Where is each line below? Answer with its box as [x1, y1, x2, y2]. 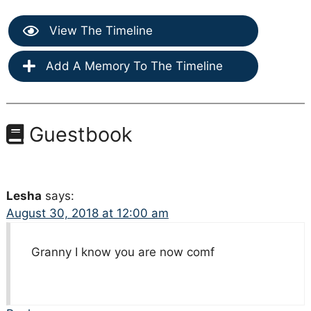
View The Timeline [45, 24, 153, 38]
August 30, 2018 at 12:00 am [6, 206, 169, 221]
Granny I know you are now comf [31, 245, 215, 260]
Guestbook [23, 122, 133, 147]
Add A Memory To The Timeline [42, 59, 223, 74]
